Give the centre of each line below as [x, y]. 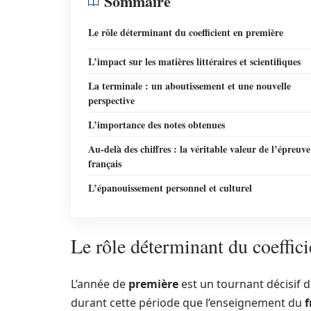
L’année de [100, 284]
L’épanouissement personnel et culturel [170, 188]
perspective [111, 100]
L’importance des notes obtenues [157, 125]
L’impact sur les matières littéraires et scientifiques [194, 61]
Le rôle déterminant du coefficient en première [186, 32]
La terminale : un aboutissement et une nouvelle [190, 86]
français [105, 163]
